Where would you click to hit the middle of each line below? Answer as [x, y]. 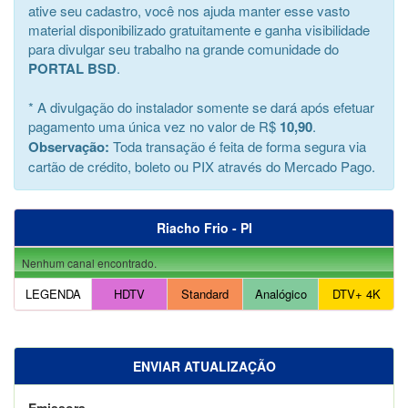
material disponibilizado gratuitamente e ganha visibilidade [199, 29]
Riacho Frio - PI [204, 227]
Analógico [280, 293]
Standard [205, 293]
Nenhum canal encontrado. [89, 262]
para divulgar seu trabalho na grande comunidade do [184, 48]
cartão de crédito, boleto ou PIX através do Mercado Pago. [202, 166]
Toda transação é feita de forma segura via [238, 146]
